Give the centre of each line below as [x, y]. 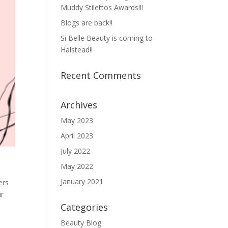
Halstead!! [77, 50]
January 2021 [82, 181]
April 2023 [77, 136]
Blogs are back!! [87, 23]
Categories [84, 207]
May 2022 [77, 166]
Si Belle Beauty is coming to [107, 38]
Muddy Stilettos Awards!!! [102, 7]
